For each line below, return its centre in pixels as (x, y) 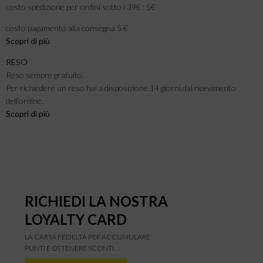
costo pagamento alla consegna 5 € (67, 28)
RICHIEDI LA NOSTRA (97, 201)
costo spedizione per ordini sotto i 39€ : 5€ (81, 7)
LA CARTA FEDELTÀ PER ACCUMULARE (88, 237)
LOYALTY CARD (76, 220)
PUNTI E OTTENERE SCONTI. (70, 248)
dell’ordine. (25, 101)
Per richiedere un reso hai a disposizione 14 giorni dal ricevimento (121, 88)
